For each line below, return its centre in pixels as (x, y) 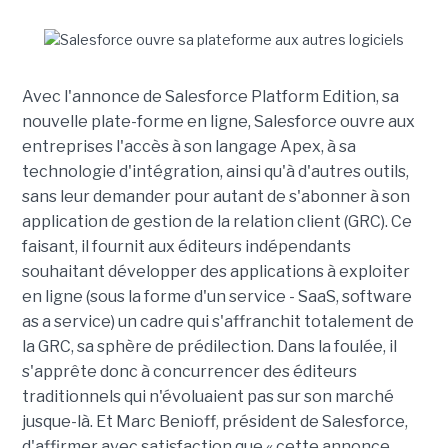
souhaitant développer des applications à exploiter (215, 271)
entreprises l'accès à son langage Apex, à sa (188, 146)
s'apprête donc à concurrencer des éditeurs (189, 371)
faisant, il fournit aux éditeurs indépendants (186, 246)
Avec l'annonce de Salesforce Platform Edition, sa (210, 96)
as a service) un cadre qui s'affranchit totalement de (217, 321)
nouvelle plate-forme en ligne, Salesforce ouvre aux (218, 121)
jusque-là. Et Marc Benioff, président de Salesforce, (214, 421)
